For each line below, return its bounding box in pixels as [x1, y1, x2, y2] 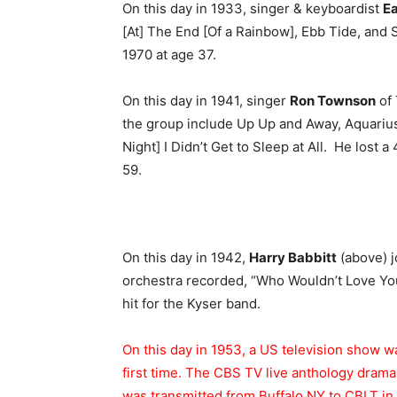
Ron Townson [290, 92, 376, 109]
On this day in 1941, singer [122, 92, 290, 109]
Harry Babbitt [249, 249, 337, 266]
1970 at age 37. [122, 46, 216, 63]
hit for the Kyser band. [122, 295, 261, 312]
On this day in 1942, [122, 249, 249, 266]
